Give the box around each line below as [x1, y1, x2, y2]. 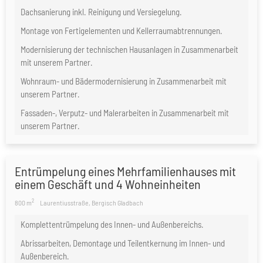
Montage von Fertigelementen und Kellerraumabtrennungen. [21, 25, 222, 36]
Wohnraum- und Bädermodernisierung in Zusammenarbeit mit [21, 75, 227, 86]
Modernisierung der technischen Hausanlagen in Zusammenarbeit [21, 43, 238, 55]
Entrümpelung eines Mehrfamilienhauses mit [15, 163, 236, 178]
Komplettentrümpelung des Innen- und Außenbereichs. [21, 218, 204, 230]
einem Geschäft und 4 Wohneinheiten [15, 176, 201, 191]
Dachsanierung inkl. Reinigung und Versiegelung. [21, 6, 182, 17]
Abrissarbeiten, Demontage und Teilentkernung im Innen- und [21, 237, 225, 248]
